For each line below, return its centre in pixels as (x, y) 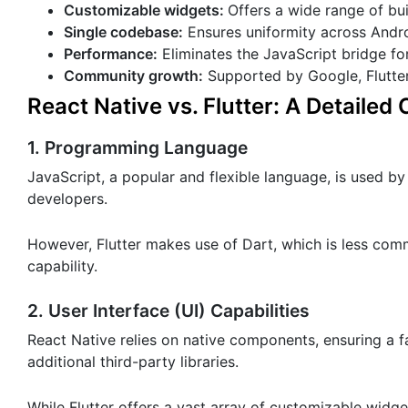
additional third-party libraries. (133, 361)
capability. (62, 265)
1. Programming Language (138, 147)
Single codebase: (123, 32)
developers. (67, 198)
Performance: (111, 54)
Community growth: (133, 76)
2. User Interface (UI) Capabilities (168, 310)
